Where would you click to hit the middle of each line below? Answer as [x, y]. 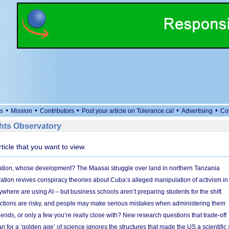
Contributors [57, 111]
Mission [21, 111]
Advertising [197, 111]
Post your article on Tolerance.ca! [128, 111]
